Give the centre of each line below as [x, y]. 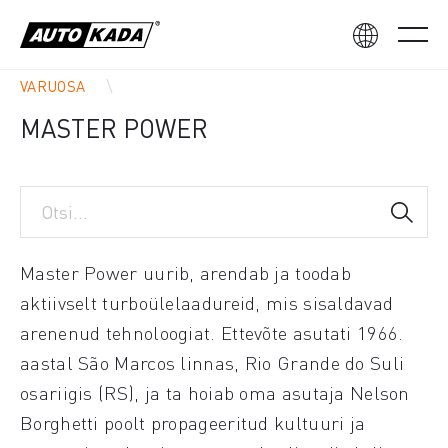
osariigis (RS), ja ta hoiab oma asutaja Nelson [215, 392]
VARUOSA [53, 86]
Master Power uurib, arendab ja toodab [186, 272]
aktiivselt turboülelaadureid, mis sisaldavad [207, 302]
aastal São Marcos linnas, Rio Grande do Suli [212, 362]
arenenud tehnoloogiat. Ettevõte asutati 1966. [212, 332]
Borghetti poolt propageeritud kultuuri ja [193, 422]
